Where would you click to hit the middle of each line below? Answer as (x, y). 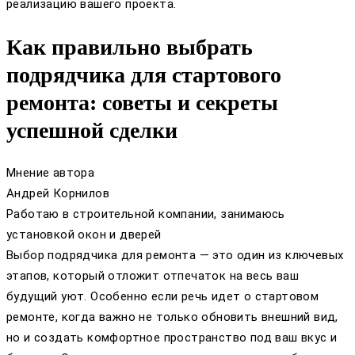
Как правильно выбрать (130, 47)
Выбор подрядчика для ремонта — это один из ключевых (175, 255)
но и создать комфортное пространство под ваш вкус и (172, 337)
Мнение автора (51, 172)
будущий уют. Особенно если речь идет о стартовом (163, 296)
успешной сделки (92, 130)
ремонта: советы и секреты (142, 102)
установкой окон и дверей (84, 234)
